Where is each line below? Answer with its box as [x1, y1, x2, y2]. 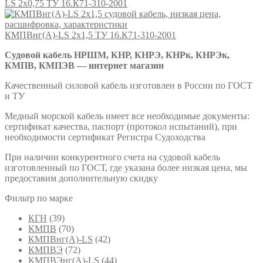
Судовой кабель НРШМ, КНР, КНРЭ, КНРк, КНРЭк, [5, 49, 230, 60]
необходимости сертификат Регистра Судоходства [5, 131, 205, 142]
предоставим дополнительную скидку [5, 173, 158, 183]
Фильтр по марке [5, 193, 73, 203]
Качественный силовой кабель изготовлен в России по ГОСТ [5, 80, 252, 90]
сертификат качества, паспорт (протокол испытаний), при [5, 121, 237, 131]
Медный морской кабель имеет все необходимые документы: [5, 110, 249, 121]
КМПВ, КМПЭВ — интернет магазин [5, 60, 164, 70]
